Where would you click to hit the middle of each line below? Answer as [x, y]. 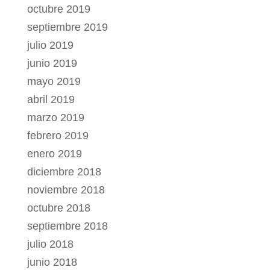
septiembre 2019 [67, 27]
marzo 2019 [55, 118]
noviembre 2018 [66, 190]
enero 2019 [54, 154]
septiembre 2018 [67, 226]
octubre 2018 [58, 208]
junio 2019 [52, 64]
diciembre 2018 [64, 172]
